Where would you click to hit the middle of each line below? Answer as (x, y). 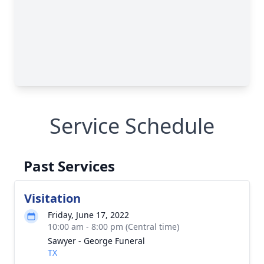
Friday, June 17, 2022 (88, 215)
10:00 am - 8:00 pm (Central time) (113, 227)
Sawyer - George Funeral (96, 241)
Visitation (52, 198)
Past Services (69, 166)
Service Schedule (132, 126)
